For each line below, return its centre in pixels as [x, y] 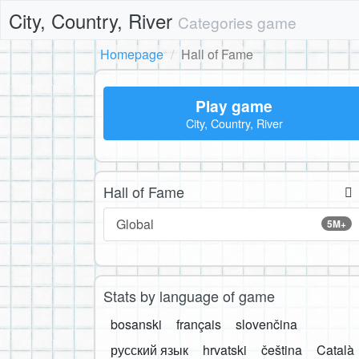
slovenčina [266, 325]
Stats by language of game [189, 296]
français [199, 325]
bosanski [136, 325]
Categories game [237, 22]
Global [135, 224]
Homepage [132, 54]
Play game [234, 106]
